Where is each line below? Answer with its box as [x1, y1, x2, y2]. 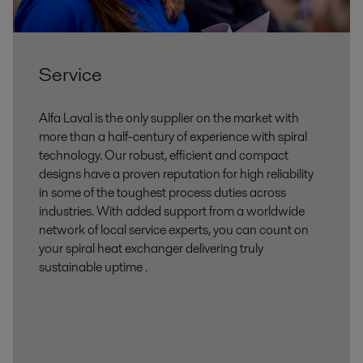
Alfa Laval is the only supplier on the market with [39, 108, 299, 127]
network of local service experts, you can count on [39, 220, 309, 239]
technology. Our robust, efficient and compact [39, 145, 288, 164]
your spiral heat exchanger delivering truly [39, 238, 263, 258]
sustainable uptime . [39, 257, 147, 276]
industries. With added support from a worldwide [39, 201, 305, 220]
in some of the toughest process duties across [39, 182, 286, 202]
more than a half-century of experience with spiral [39, 126, 307, 146]
